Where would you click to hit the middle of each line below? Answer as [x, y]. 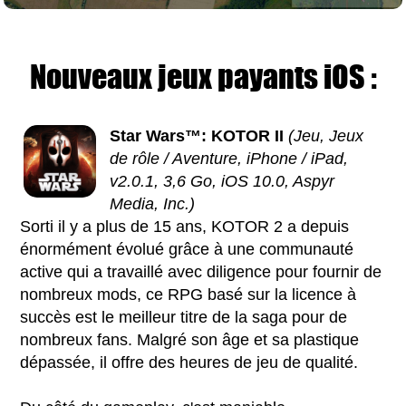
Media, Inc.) [153, 204]
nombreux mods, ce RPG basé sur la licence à [188, 295]
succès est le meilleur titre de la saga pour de [184, 318]
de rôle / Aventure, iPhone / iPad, [229, 159]
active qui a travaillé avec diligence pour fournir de [201, 272]
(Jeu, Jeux [326, 136]
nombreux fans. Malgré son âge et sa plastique [190, 340]
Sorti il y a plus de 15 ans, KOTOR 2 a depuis [185, 227]
